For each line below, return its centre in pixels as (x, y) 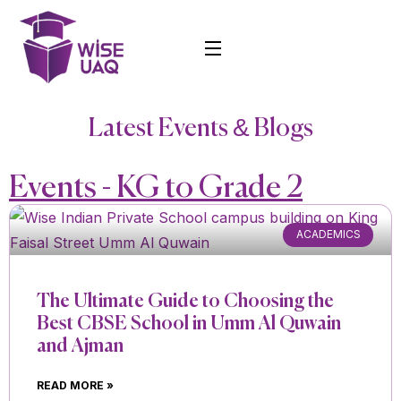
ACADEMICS (328, 235)
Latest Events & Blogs (200, 129)
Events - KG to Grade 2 (156, 189)
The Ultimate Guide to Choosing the (185, 303)
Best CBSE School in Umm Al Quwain (189, 325)
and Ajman (80, 347)
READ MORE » (75, 386)
